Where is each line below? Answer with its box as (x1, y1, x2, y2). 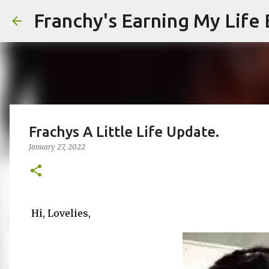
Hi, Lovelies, (29, 207, 91, 219)
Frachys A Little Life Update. (29, 124, 219, 140)
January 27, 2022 (29, 142, 85, 151)
